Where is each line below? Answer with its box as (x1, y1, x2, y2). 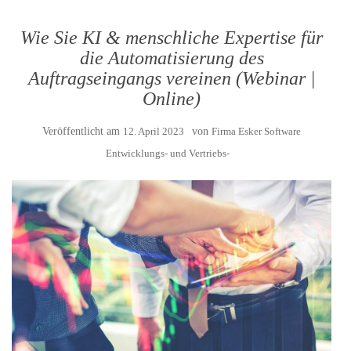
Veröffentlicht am (42, 125, 123, 137)
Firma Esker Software (212, 125, 301, 137)
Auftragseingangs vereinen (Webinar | (27, 68, 316, 89)
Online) (143, 89, 201, 109)
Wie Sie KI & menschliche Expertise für (20, 27, 323, 48)
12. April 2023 (123, 125, 184, 137)
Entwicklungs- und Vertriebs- (106, 147, 230, 159)
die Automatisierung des (79, 48, 264, 68)
